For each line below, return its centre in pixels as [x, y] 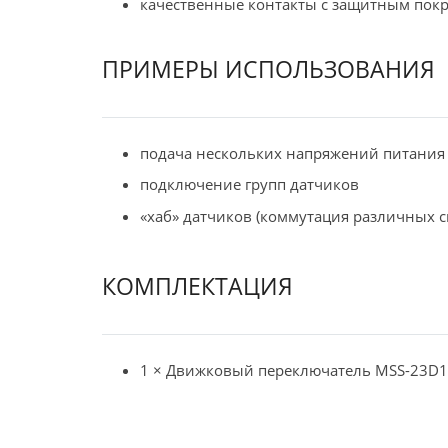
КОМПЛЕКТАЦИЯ [197, 286]
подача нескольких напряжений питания [292, 152]
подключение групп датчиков [249, 184]
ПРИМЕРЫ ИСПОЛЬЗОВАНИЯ [268, 69]
